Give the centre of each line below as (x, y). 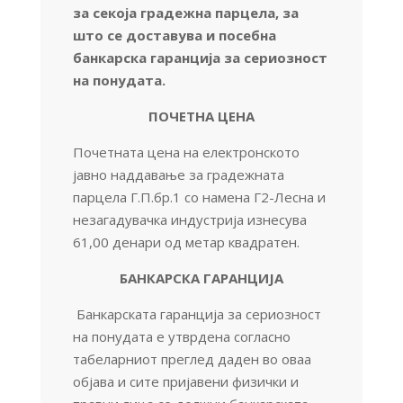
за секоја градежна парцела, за (185, 12)
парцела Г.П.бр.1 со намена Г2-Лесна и (199, 197)
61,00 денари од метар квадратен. (186, 242)
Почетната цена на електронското (186, 152)
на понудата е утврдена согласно (181, 336)
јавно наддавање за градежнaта (178, 174)
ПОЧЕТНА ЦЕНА (201, 116)
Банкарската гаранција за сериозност (198, 313)
